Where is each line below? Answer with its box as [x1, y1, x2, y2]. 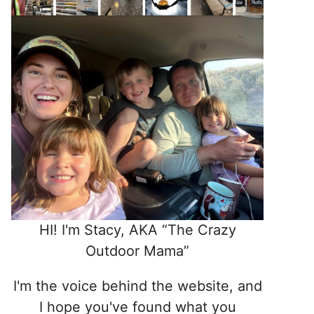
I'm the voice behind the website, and [13, 278, 262, 295]
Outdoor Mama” [86, 243, 189, 260]
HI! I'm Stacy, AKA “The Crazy [39, 221, 236, 239]
